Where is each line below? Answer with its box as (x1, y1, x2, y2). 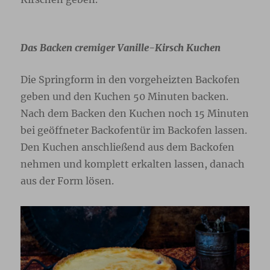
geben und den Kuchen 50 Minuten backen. (20, 90, 229, 102)
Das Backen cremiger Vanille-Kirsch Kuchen (20, 41, 221, 54)
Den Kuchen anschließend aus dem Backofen (20, 140, 235, 153)
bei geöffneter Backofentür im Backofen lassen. (20, 124, 248, 136)
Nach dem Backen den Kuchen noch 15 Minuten (20, 107, 250, 119)
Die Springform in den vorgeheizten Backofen (20, 73, 240, 86)
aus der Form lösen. (20, 174, 115, 187)
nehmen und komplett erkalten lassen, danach (20, 157, 245, 170)
